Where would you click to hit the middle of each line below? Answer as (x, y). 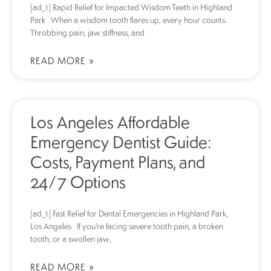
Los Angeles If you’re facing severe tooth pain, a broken (127, 226)
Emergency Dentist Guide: (121, 142)
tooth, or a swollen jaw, (71, 239)
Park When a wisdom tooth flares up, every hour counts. (128, 20)
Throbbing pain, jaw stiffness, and (87, 32)
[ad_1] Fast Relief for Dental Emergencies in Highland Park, (129, 213)
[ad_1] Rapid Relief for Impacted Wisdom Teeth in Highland (131, 7)
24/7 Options (78, 181)
